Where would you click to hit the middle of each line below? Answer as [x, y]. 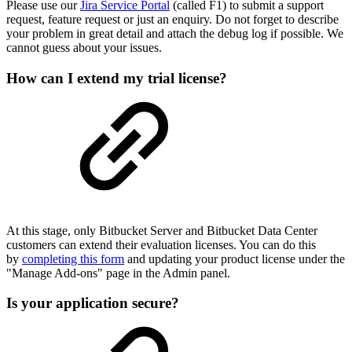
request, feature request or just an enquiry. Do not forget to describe [172, 20]
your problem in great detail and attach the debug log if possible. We [175, 34]
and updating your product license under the [235, 258]
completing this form [73, 258]
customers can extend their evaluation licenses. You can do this [161, 244]
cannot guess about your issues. [84, 48]
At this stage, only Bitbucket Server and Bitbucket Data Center [162, 230]
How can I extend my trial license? [117, 78]
